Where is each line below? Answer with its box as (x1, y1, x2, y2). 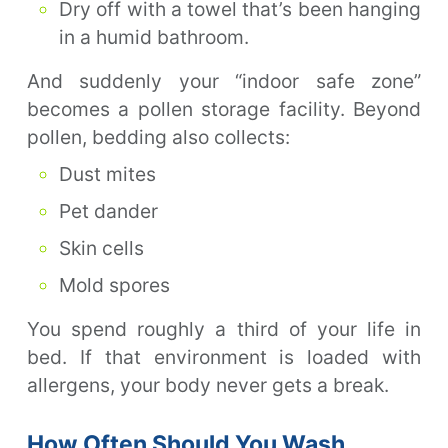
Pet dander (59, 198, 158, 223)
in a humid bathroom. (59, 24, 249, 49)
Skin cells (59, 235, 144, 260)
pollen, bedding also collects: (27, 124, 290, 149)
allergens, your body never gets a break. (27, 372, 389, 397)
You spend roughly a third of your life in (27, 316, 421, 341)
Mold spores (59, 272, 170, 297)
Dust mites (59, 161, 156, 186)
